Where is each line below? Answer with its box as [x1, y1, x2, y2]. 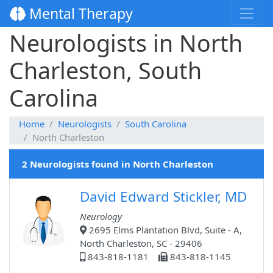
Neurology [80, 210, 122, 223]
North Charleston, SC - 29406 [80, 237, 202, 250]
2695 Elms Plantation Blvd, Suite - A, [87, 224, 242, 236]
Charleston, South [9, 55, 202, 87]
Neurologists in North [9, 27, 243, 59]
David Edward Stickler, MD [80, 187, 247, 207]
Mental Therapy [26, 4, 133, 24]
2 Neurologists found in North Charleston [22, 158, 213, 171]
